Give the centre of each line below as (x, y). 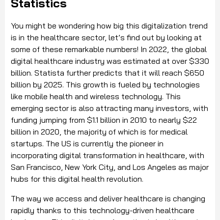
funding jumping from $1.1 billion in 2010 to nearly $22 (104, 120)
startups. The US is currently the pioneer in (87, 143)
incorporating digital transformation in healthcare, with (108, 155)
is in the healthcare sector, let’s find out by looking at (106, 37)
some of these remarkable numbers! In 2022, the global (109, 49)
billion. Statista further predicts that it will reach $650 (108, 72)
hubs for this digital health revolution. (77, 179)
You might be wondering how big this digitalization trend (109, 25)
